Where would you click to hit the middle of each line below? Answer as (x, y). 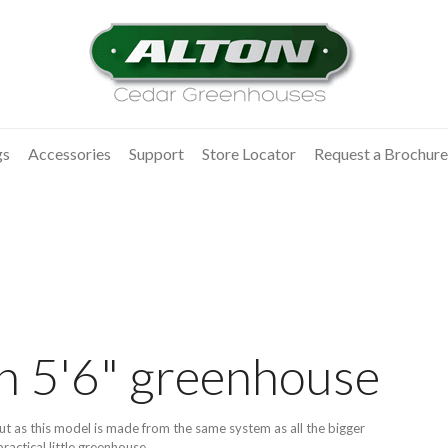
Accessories (69, 153)
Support (156, 153)
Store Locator (249, 153)
